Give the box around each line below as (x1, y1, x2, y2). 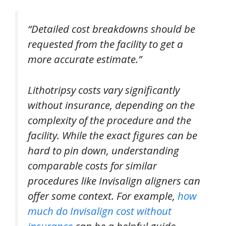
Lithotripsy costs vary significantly (28, 82, 180, 97)
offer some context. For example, (28, 188, 178, 203)
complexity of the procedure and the (28, 112, 191, 127)
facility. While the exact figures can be (28, 128, 197, 142)
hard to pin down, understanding (28, 143, 179, 157)
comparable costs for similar (28, 158, 157, 173)
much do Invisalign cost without (28, 203, 172, 218)
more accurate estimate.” (28, 52, 142, 66)
